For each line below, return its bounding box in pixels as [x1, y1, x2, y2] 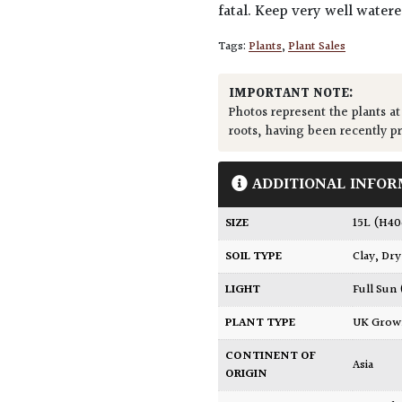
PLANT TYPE [225, 313, 296, 334]
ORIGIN [225, 364, 268, 385]
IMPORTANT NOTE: [229, 83, 354, 105]
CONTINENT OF [225, 346, 317, 367]
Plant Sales [288, 37, 346, 57]
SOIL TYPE [225, 247, 283, 267]
